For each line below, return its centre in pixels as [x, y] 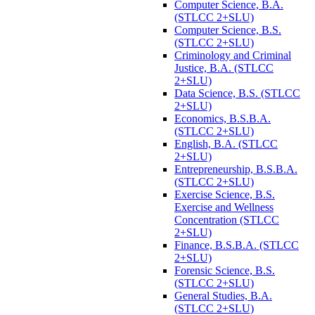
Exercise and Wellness [224, 207]
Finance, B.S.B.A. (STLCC [237, 245]
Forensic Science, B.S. [225, 270]
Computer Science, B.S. [228, 30]
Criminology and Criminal [233, 55]
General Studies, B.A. [223, 295]
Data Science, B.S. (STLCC [237, 93]
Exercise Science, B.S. [225, 194]
